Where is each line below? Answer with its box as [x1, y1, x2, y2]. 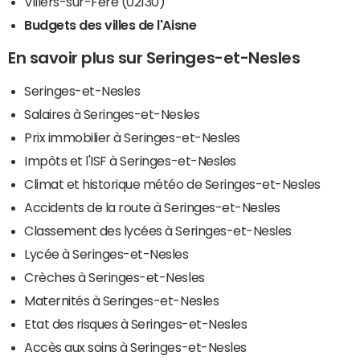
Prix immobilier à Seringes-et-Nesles [24, 131, 240, 145]
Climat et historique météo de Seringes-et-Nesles [24, 178, 321, 191]
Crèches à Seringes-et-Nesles [24, 271, 205, 284]
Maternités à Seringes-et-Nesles [24, 294, 219, 308]
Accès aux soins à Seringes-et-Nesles [24, 341, 247, 354]
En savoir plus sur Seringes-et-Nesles [8, 50, 301, 67]
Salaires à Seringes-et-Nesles [24, 108, 200, 121]
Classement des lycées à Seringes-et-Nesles [24, 224, 292, 238]
